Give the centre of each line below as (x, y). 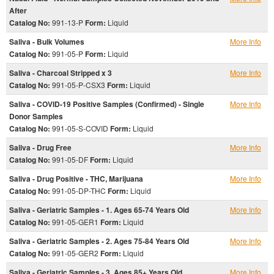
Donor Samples (36, 116)
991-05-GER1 (75, 222)
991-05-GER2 (75, 253)
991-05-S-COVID (80, 128)
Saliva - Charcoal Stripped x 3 (61, 73)
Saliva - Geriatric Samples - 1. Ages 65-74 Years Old (99, 210)
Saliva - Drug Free (40, 147)
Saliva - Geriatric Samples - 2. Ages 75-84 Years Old (99, 241)
